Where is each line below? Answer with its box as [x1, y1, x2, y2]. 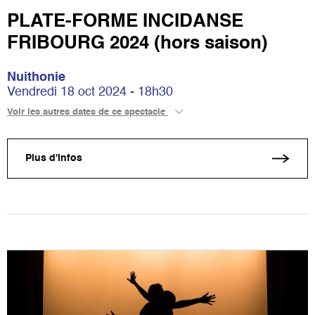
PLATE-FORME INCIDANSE [7, 12, 243, 31]
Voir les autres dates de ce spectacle [7, 107, 168, 117]
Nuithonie [7, 70, 65, 84]
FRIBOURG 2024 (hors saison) [7, 34, 268, 53]
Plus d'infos [25, 153, 82, 164]
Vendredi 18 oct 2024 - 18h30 [7, 85, 173, 98]
